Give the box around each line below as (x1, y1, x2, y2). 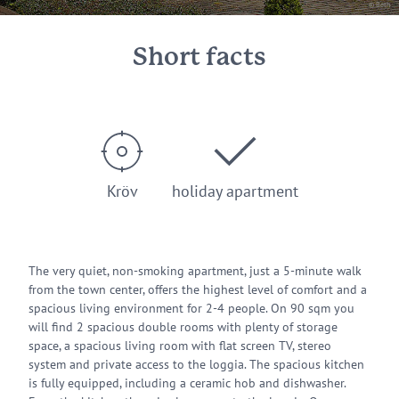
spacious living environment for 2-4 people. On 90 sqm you (28, 300, 354, 316)
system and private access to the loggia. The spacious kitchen (28, 356, 364, 372)
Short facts (133, 46, 266, 69)
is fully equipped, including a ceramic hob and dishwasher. (28, 375, 346, 391)
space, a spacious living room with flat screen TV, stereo (28, 338, 331, 354)
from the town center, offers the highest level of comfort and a (28, 281, 367, 297)
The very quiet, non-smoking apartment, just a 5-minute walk (28, 263, 362, 279)
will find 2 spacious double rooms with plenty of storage (28, 319, 338, 335)
